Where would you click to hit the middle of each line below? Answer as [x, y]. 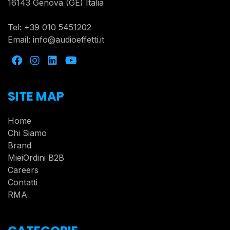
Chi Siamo [27, 133]
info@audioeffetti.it [69, 40]
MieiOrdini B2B [36, 158]
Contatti [23, 183]
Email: [20, 40]
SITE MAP [36, 97]
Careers [23, 170]
